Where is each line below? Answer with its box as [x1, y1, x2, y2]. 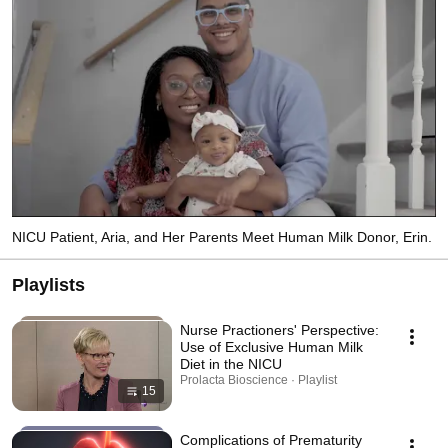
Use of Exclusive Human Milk [180, 338, 363, 355]
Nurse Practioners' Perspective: [180, 321, 379, 338]
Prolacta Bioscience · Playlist [180, 372, 337, 387]
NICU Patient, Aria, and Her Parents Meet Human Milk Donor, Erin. [12, 228, 432, 245]
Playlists [12, 274, 85, 295]
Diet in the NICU [180, 355, 282, 372]
